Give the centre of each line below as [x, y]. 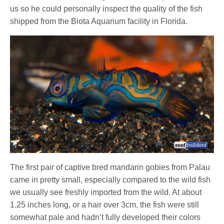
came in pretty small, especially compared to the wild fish [110, 179]
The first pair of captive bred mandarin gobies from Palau [110, 167]
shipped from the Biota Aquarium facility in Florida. [99, 21]
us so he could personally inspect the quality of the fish [106, 8]
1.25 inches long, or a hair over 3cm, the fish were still [105, 204]
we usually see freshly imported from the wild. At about [106, 192]
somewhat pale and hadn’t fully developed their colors [105, 217]
